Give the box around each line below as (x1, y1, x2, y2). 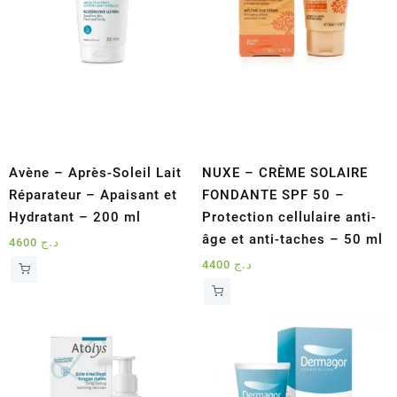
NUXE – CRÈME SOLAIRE (202, 164, 369, 181)
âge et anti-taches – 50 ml (202, 230, 384, 247)
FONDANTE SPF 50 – (202, 186, 346, 203)
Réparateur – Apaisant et (9, 186, 177, 203)
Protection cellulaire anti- (202, 208, 378, 225)
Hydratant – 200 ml (9, 208, 141, 225)
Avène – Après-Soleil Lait (9, 164, 182, 181)
